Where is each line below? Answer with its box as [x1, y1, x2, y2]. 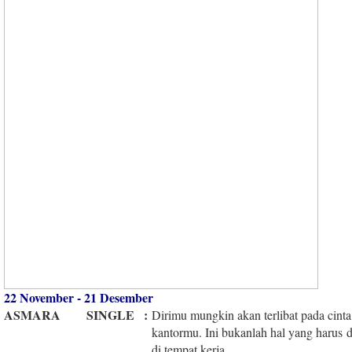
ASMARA [4, 305, 60, 324]
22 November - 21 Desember [4, 288, 153, 306]
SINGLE [86, 305, 134, 324]
